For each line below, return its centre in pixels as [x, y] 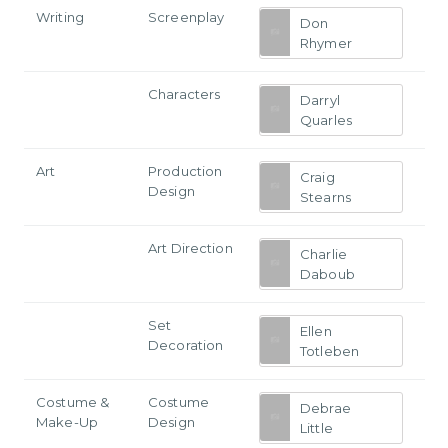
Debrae [325, 407]
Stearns [325, 196]
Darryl [320, 99]
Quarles [326, 119]
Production [185, 170]
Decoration [186, 344]
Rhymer [326, 42]
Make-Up [67, 421]
